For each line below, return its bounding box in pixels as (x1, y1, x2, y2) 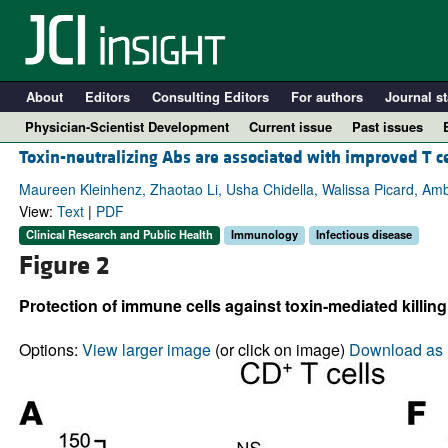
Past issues (352, 117, 423, 136)
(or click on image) (210, 337, 349, 361)
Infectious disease (315, 226, 412, 243)
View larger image (81, 337, 211, 361)
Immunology (230, 226, 298, 243)
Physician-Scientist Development (25, 117, 229, 136)
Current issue (249, 117, 332, 136)
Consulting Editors (151, 87, 269, 106)
